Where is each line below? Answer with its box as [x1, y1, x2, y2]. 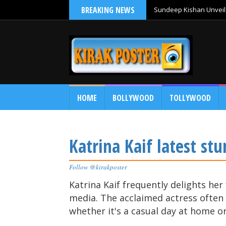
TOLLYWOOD [169, 92, 211, 103]
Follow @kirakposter [69, 162, 127, 172]
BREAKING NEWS [81, 5, 135, 16]
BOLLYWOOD [112, 92, 154, 103]
